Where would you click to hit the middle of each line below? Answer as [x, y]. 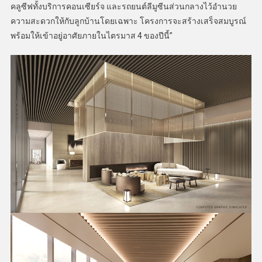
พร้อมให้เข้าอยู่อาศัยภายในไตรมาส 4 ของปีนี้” [91, 36]
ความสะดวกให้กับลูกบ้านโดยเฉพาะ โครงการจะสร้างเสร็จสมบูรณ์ [128, 21]
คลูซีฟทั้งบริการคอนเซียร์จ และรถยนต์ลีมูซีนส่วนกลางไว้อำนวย [123, 7]
